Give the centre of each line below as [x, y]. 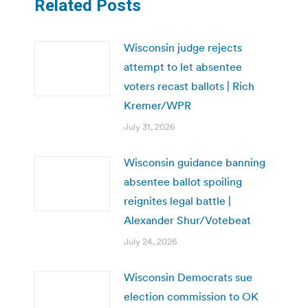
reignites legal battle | [177, 201]
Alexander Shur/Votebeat [187, 220]
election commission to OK [191, 297]
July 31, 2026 [150, 127]
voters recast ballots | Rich [189, 86]
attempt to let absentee [183, 67]
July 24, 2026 [151, 242]
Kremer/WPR [157, 106]
